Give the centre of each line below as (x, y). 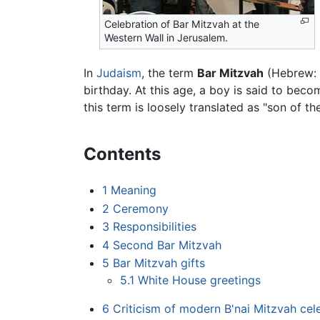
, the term (169, 73)
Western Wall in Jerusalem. (166, 38)
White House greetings (200, 280)
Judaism (119, 73)
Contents (122, 154)
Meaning (133, 190)
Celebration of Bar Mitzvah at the (182, 24)
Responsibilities (154, 227)
